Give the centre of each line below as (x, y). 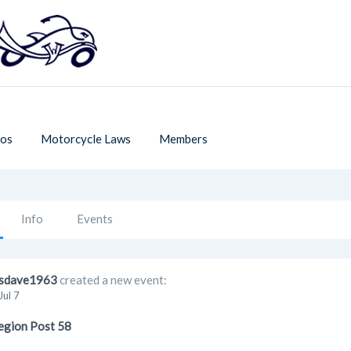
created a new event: (112, 280)
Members (183, 139)
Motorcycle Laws (86, 139)
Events (95, 219)
